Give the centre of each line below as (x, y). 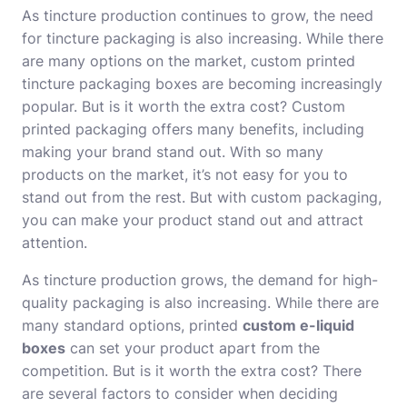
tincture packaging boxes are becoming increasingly (202, 84)
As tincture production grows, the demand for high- (200, 280)
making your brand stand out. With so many (173, 152)
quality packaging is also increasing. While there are (200, 303)
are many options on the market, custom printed (189, 61)
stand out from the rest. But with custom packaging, (202, 197)
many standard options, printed (132, 325)
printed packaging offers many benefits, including (193, 129)
